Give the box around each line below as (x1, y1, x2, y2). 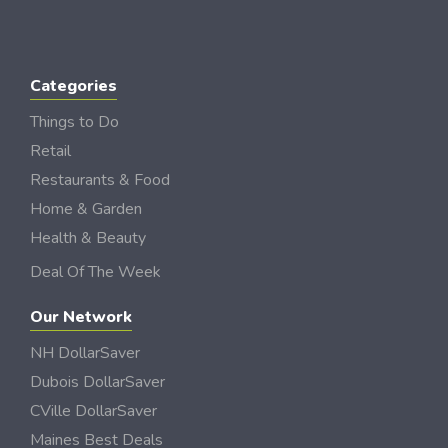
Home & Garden (30, 198, 142, 220)
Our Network (30, 306, 132, 328)
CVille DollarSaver (30, 400, 157, 422)
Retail (30, 140, 71, 162)
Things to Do (30, 111, 119, 133)
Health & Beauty (30, 227, 146, 249)
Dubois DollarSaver (30, 371, 165, 393)
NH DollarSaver (30, 342, 140, 364)
